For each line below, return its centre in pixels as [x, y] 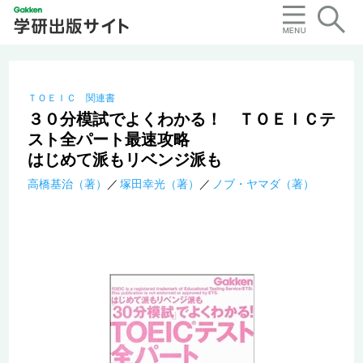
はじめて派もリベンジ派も [124, 160]
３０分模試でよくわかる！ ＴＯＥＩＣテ [181, 120]
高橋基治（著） [67, 184]
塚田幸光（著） [159, 184]
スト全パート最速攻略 [108, 140]
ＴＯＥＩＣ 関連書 [71, 98]
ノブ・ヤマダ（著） [263, 184]
